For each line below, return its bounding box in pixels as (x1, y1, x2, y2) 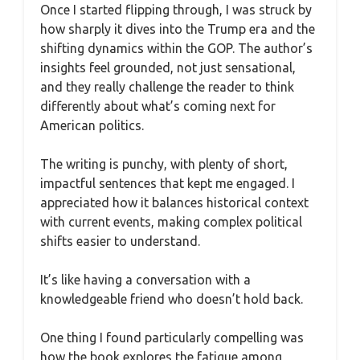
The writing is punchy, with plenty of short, (40, 157, 288, 171)
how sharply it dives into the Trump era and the (40, 22, 315, 36)
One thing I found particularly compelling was (40, 330, 304, 345)
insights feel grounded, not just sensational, (40, 60, 296, 75)
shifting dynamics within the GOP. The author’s (40, 41, 313, 55)
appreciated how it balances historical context (40, 195, 309, 210)
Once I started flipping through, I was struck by (40, 2, 312, 17)
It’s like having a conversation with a (40, 272, 251, 287)
